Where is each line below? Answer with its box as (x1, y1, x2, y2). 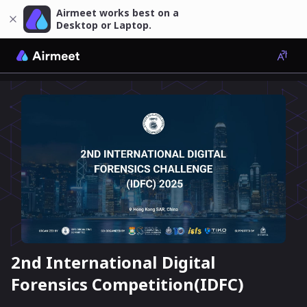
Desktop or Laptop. (56, 19, 151, 32)
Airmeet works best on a (56, 6, 179, 19)
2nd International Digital (11, 251, 216, 274)
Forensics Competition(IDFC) (11, 273, 244, 296)
